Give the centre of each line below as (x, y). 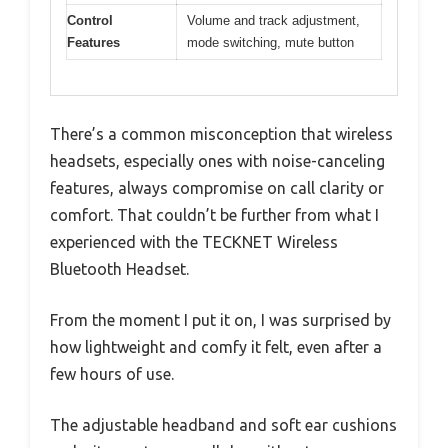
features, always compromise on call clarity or (217, 187)
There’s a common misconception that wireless (221, 133)
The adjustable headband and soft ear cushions (223, 424)
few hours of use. (112, 373)
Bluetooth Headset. (119, 268)
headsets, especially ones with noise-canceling (217, 160)
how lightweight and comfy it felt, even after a (216, 346)
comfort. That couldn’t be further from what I (214, 214)
